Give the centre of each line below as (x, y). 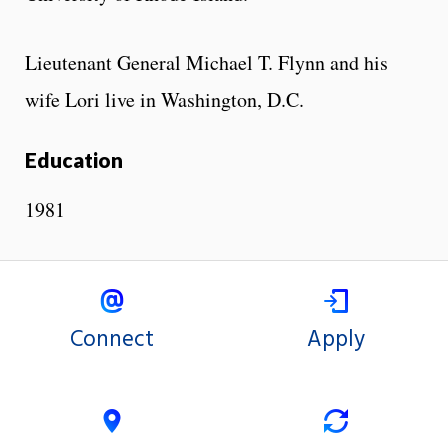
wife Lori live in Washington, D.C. (164, 99)
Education (74, 159)
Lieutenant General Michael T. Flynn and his (206, 62)
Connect (112, 340)
